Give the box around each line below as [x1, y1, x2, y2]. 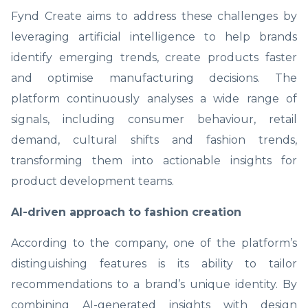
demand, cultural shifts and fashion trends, [11, 133, 297, 146]
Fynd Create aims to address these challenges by [11, 9, 297, 23]
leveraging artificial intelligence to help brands [11, 30, 297, 43]
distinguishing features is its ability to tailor [11, 256, 297, 270]
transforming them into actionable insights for [11, 153, 297, 167]
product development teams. [11, 174, 174, 188]
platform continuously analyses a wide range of [11, 91, 297, 105]
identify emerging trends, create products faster [11, 50, 297, 64]
